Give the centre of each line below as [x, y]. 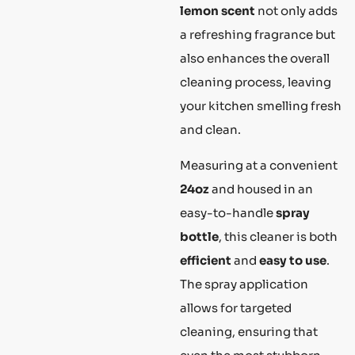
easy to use [293, 260]
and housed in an [261, 189]
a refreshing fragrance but [258, 35]
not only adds [296, 11]
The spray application [244, 284]
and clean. [210, 130]
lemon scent [218, 11]
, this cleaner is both [278, 236]
